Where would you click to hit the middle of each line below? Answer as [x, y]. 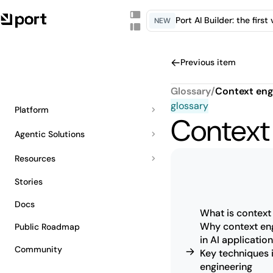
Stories [29, 182]
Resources [35, 158]
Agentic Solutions [50, 134]
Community [38, 249]
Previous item [208, 62]
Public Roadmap [47, 227]
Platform [32, 109]
